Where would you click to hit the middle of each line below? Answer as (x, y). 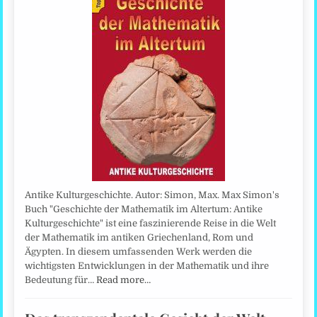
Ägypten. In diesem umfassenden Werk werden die (139, 251)
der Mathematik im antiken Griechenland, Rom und (139, 237)
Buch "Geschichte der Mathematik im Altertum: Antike (144, 209)
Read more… (124, 279)
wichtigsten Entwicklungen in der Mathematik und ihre (147, 265)
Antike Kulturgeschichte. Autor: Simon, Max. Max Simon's (152, 195)
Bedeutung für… (61, 279)
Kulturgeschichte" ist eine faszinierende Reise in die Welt (151, 223)
